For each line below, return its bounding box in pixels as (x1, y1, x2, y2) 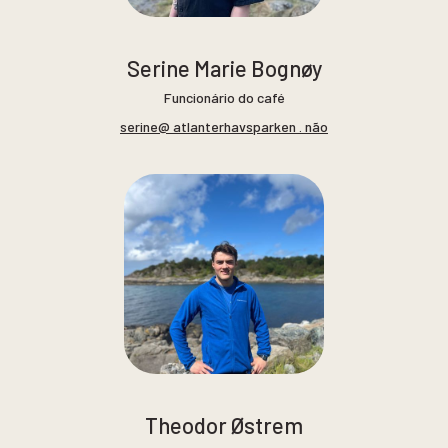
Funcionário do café (163, 88, 285, 106)
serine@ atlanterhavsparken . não (120, 118, 328, 136)
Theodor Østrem (145, 411, 303, 438)
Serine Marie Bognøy (126, 54, 322, 81)
